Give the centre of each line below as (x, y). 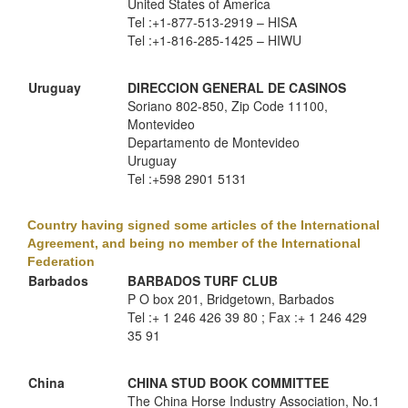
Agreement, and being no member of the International (194, 243)
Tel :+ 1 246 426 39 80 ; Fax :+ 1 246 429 (247, 317)
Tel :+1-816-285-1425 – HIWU (214, 40)
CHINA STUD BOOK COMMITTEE (228, 382)
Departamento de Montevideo (214, 142)
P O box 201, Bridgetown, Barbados (231, 299)
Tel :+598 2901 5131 (187, 178)
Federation (61, 261)
